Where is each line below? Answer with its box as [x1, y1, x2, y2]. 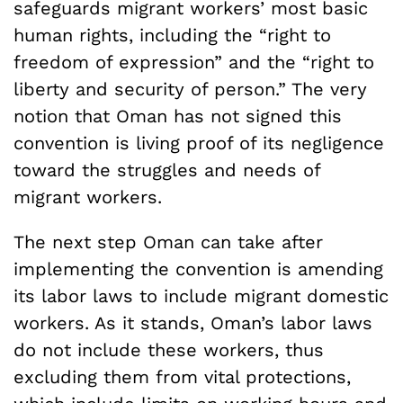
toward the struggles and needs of [13, 158, 320, 181]
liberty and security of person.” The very [13, 77, 367, 100]
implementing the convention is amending [13, 257, 383, 280]
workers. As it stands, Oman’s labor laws [13, 311, 372, 334]
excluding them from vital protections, [13, 365, 351, 388]
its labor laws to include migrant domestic [13, 284, 389, 307]
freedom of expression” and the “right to [13, 50, 374, 73]
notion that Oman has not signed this [13, 104, 342, 127]
